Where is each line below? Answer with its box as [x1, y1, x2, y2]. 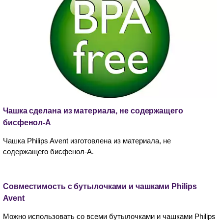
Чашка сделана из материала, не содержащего [3, 106, 183, 115]
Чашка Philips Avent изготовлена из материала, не [3, 136, 171, 145]
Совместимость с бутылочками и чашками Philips [3, 182, 197, 191]
